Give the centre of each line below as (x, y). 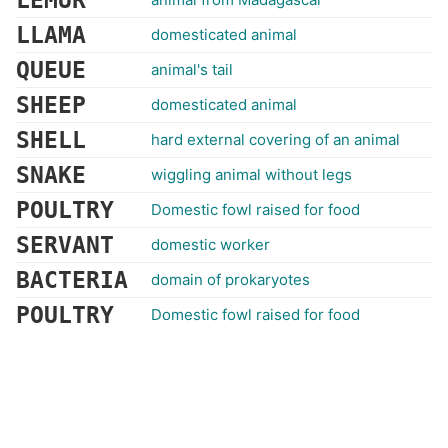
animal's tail (192, 69)
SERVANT (65, 245)
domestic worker (210, 244)
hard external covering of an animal (275, 139)
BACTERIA (72, 280)
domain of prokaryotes (230, 279)
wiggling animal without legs (251, 174)
